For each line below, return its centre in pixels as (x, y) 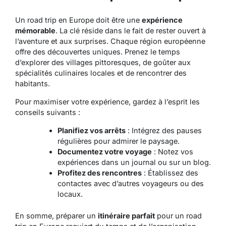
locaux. (70, 194)
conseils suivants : (48, 112)
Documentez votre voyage (104, 151)
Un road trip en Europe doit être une (78, 20)
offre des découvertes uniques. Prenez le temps (98, 51)
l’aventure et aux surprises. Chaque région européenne (110, 41)
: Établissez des (170, 173)
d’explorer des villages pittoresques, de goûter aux (103, 62)
